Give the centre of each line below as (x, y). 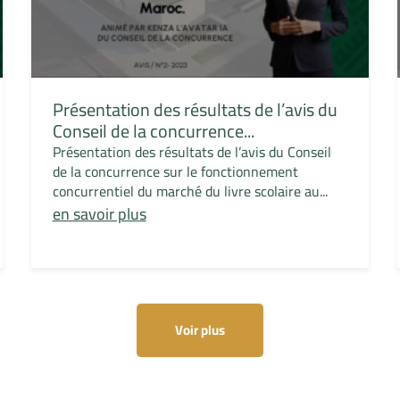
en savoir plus (99, 214)
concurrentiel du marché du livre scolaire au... (190, 192)
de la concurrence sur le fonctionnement (175, 172)
